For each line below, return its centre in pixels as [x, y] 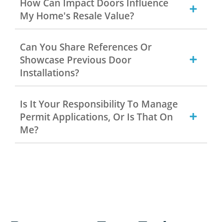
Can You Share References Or [86, 47]
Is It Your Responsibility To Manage [99, 104]
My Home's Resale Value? [77, 16]
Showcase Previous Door [76, 60]
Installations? [50, 73]
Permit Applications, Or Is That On [96, 117]
